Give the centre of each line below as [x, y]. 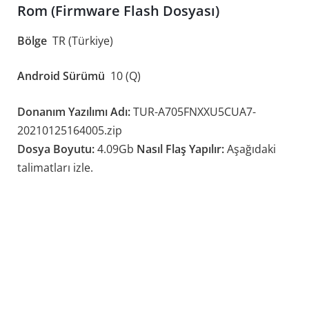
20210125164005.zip [70, 130]
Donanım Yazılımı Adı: [74, 111]
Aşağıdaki [250, 149]
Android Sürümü [62, 76]
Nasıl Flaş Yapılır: [180, 149]
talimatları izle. [55, 167]
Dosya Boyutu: [56, 149]
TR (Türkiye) [81, 40]
